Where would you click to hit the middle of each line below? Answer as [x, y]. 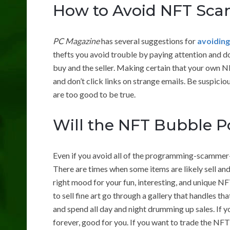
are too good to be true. [94, 94]
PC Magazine [76, 41]
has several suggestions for [148, 41]
